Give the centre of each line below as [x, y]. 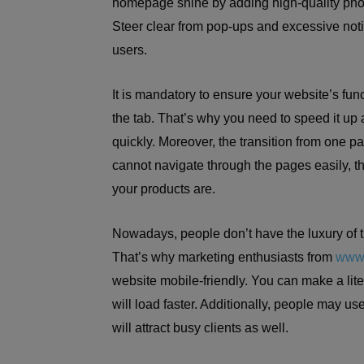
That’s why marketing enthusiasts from [224, 257]
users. [130, 50]
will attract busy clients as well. [202, 328]
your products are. [165, 189]
